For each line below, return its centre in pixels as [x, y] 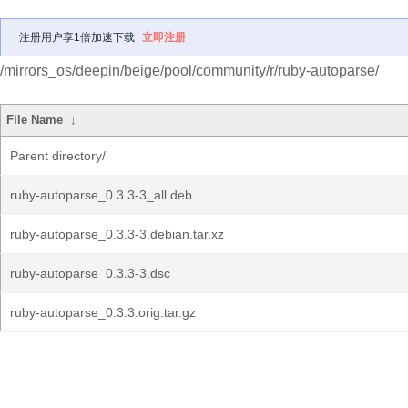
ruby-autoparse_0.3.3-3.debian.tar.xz [117, 234]
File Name [35, 120]
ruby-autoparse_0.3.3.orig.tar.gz [103, 312]
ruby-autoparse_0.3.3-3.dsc [90, 273]
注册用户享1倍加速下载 [77, 37]
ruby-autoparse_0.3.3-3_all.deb [101, 195]
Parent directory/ [58, 156]
